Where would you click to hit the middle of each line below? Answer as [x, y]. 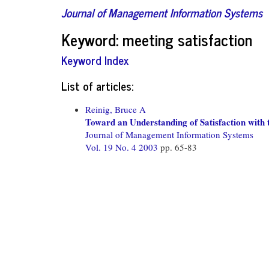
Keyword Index [95, 60]
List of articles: [97, 85]
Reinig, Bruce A [116, 109]
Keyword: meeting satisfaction [157, 39]
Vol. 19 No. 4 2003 [123, 147]
